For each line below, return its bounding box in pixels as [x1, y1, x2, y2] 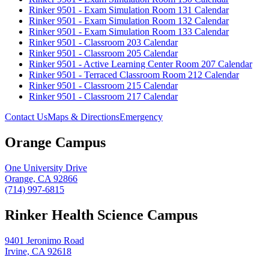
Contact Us [5, 112, 47, 122]
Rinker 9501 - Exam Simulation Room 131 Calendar [29, 5, 229, 15]
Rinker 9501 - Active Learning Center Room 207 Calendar [29, 59, 252, 69]
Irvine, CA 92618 [5, 246, 71, 256]
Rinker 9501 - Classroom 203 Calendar [29, 37, 178, 47]
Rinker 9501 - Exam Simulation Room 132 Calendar [29, 16, 229, 26]
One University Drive [5, 162, 87, 173]
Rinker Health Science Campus [5, 207, 198, 223]
